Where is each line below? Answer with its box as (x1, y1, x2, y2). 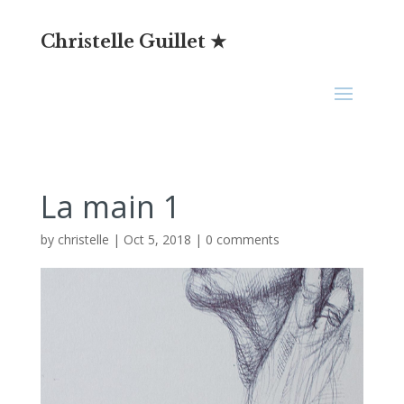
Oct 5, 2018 (123, 231, 191, 248)
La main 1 (40, 186, 180, 227)
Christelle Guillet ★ (40, 31, 226, 52)
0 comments (205, 231, 280, 248)
